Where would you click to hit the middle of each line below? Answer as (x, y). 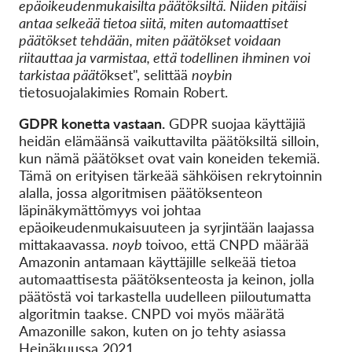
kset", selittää (149, 75)
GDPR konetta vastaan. (92, 123)
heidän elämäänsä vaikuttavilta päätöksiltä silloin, (169, 141)
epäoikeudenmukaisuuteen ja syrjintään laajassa (167, 227)
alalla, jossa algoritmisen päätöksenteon (141, 192)
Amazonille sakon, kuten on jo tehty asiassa (152, 331)
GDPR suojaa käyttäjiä (235, 123)
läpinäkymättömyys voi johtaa (110, 210)
